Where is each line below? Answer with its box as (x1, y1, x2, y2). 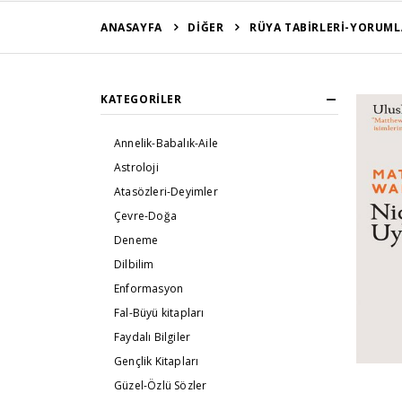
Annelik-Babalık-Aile (114, 135, 218, 152)
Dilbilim (114, 257, 154, 273)
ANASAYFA (100, 20, 162, 35)
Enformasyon (114, 281, 184, 297)
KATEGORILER (100, 92, 182, 108)
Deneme (114, 232, 159, 249)
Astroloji (114, 160, 159, 176)
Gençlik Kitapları (114, 354, 199, 370)
